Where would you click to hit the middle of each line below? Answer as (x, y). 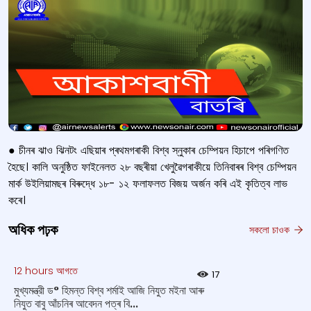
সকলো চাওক (271, 229)
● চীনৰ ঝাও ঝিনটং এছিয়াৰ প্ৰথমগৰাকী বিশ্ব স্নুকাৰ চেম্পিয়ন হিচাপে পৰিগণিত (149, 150)
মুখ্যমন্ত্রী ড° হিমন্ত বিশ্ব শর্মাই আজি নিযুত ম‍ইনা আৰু (109, 291)
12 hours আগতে (46, 271)
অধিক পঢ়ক (33, 230)
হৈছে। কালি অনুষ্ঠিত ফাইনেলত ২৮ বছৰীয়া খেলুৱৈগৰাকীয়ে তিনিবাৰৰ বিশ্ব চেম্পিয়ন (152, 167)
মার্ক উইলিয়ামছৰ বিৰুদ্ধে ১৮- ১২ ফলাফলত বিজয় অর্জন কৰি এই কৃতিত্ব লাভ (148, 184)
